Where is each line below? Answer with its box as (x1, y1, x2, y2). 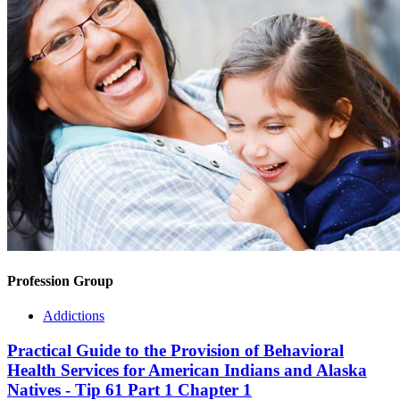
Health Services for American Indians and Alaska (7, 360, 367, 379)
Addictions (43, 308, 104, 324)
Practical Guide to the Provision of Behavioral (7, 340, 344, 360)
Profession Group (7, 272, 113, 288)
